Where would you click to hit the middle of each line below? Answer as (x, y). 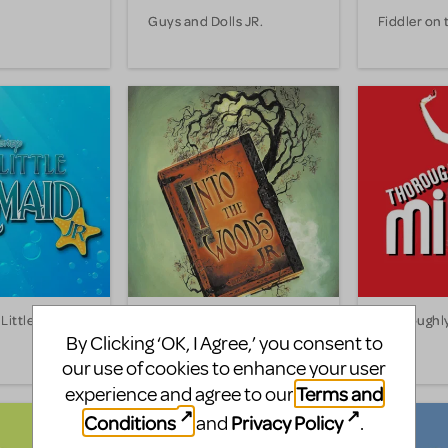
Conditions (129, 422)
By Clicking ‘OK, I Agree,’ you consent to (224, 344)
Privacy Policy (287, 422)
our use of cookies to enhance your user (224, 369)
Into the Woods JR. (207, 320)
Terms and (339, 394)
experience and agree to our (180, 395)
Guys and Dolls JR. (206, 20)
